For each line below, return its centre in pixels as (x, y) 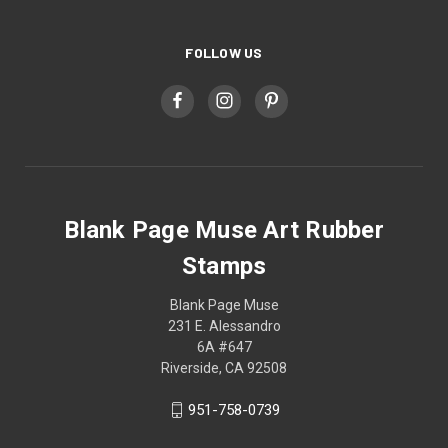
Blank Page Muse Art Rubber (224, 229)
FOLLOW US (224, 52)
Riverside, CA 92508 (224, 367)
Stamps (224, 265)
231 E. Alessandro (224, 325)
